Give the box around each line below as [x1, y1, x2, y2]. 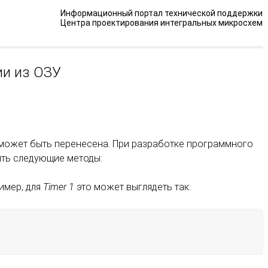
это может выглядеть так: [74, 181, 191, 193]
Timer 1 [43, 181, 74, 193]
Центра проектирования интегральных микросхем [60, 18, 263, 28]
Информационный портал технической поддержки [60, 8, 263, 18]
